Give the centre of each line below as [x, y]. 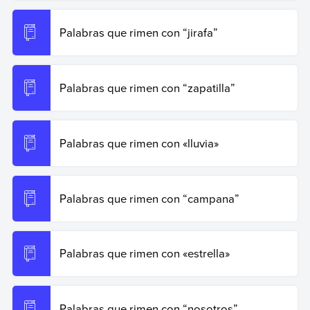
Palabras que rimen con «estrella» [144, 253]
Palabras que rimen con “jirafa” [138, 33]
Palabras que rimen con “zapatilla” [147, 88]
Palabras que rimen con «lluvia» [139, 143]
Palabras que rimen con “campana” [149, 198]
